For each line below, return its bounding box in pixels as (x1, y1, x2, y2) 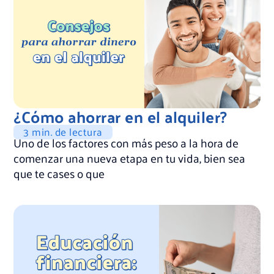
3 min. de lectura (23, 122, 103, 141)
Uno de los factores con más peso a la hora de (13, 132, 239, 154)
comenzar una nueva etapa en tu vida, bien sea (13, 147, 246, 169)
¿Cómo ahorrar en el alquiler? (13, 102, 228, 131)
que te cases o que (13, 163, 105, 184)
